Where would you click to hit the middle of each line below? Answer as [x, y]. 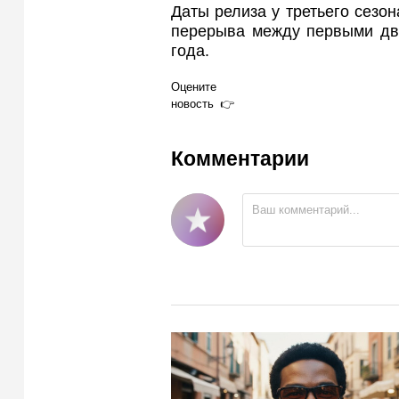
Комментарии [240, 159]
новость [192, 103]
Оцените [194, 86]
